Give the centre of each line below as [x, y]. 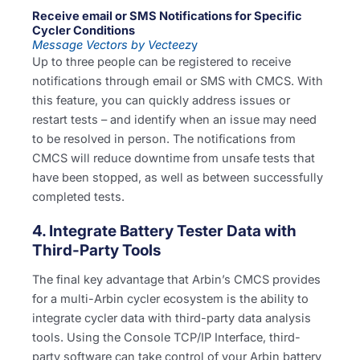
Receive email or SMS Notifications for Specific [167, 16]
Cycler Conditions [84, 31]
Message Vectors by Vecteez [112, 45]
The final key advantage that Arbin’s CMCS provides [176, 279]
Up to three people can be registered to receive [162, 62]
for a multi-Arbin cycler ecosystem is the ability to [170, 299]
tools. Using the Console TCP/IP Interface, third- [166, 337]
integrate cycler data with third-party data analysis [172, 318]
